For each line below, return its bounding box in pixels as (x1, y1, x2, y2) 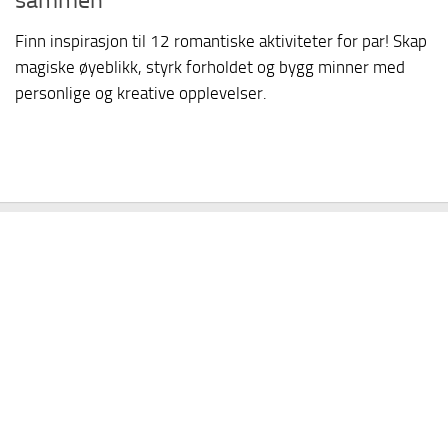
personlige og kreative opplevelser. (15, 82, 267, 103)
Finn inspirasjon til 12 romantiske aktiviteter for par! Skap (15, 30, 427, 51)
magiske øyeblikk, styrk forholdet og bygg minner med (15, 56, 405, 77)
